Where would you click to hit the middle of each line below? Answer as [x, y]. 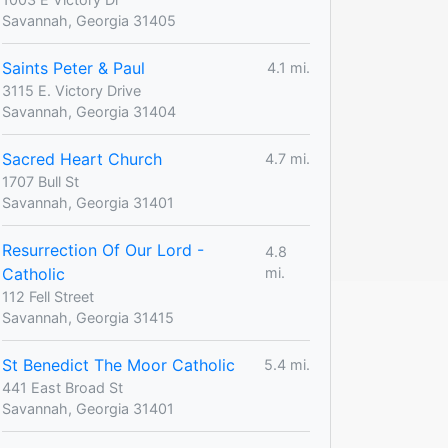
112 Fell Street [48, 296]
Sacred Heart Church [82, 158]
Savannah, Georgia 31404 [89, 111]
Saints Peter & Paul [73, 67]
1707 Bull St [40, 181]
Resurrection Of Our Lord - [103, 249]
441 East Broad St [62, 387]
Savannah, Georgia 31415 [88, 317]
